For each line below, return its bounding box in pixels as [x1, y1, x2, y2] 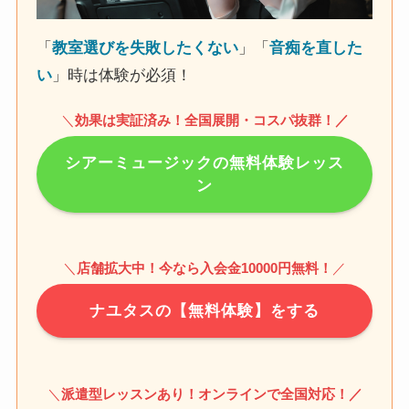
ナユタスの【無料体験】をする [89, 302, 320, 320]
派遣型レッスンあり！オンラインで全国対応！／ [60, 385, 362, 402]
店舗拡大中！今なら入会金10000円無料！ [77, 260, 332, 277]
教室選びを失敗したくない [52, 39, 239, 58]
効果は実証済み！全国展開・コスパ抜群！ [74, 112, 335, 129]
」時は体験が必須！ [52, 67, 193, 85]
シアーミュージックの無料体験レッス [65, 154, 344, 173]
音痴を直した [269, 39, 363, 58]
